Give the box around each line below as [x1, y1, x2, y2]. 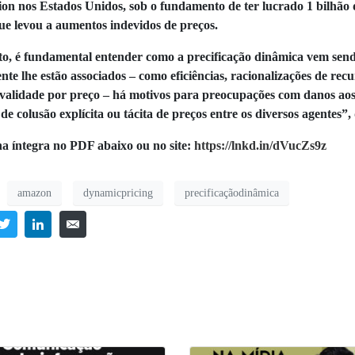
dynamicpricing [83, 186, 153, 199]
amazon [17, 186, 52, 199]
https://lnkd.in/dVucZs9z [194, 139, 326, 153]
